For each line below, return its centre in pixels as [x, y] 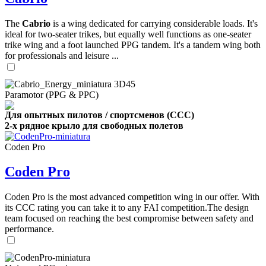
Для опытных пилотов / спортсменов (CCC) [99, 115]
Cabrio [36, 23]
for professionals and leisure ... [62, 55]
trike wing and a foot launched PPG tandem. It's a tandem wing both [133, 45]
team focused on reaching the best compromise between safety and [129, 218]
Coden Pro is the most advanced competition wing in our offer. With [132, 197]
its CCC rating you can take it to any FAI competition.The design [127, 208]
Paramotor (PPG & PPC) [52, 94]
